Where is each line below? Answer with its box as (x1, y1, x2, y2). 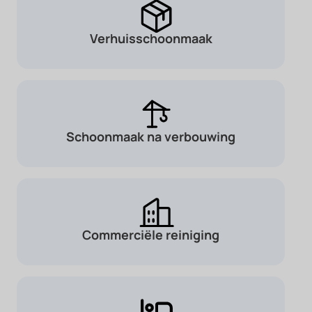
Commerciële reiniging (82, 226, 219, 244)
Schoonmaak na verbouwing (66, 128, 235, 146)
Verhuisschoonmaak (89, 30, 212, 47)
